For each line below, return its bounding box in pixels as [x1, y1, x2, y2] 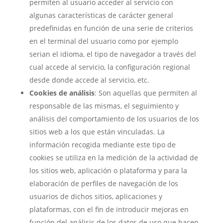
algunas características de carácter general [29, 10, 173, 20]
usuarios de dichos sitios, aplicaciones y [29, 192, 162, 201]
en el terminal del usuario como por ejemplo [29, 36, 178, 46]
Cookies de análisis [29, 88, 95, 98]
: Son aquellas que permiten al [94, 88, 197, 98]
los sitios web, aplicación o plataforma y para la [29, 166, 187, 175]
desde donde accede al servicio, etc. [29, 75, 149, 85]
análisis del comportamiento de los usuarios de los [29, 114, 199, 123]
